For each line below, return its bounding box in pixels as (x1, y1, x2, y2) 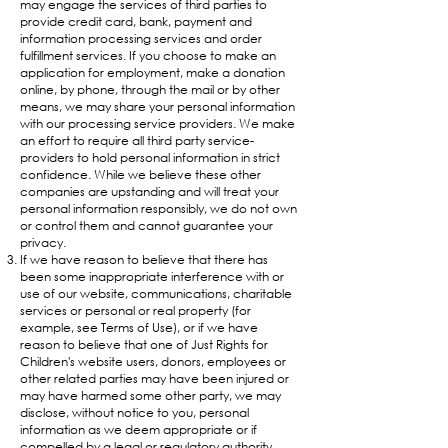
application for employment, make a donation (20, 64, 285, 81)
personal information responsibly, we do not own (20, 200, 297, 217)
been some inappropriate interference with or (20, 268, 284, 285)
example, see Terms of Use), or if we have (20, 319, 258, 336)
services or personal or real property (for (20, 302, 251, 319)
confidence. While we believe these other (20, 166, 261, 183)
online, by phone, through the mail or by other (20, 81, 280, 98)
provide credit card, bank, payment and (20, 13, 252, 30)
